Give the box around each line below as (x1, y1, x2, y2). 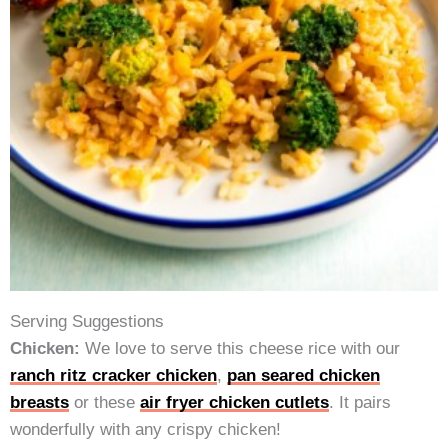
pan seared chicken (227, 365, 380, 386)
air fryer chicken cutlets (140, 392, 329, 413)
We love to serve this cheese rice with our (80, 338, 400, 359)
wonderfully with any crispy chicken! (10, 419, 281, 440)
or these (69, 392, 140, 413)
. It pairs (329, 392, 391, 413)
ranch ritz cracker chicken (10, 365, 217, 386)
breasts (10, 392, 69, 413)
